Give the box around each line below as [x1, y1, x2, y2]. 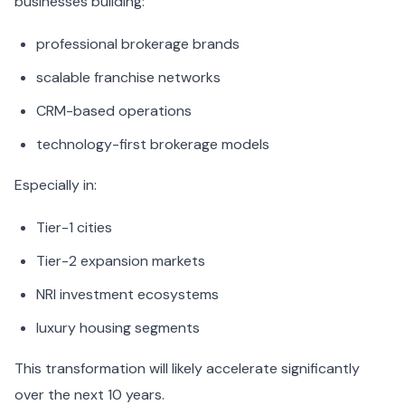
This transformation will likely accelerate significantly [14, 359, 360, 379]
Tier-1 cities [36, 218, 112, 238]
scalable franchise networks [36, 68, 221, 88]
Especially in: [14, 175, 97, 195]
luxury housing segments [36, 318, 200, 338]
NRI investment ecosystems [36, 285, 219, 305]
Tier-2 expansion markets [36, 251, 205, 271]
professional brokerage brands [36, 34, 240, 54]
